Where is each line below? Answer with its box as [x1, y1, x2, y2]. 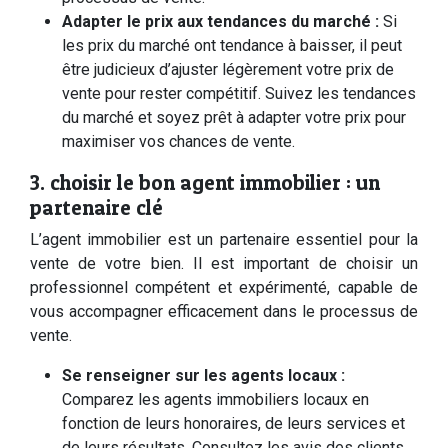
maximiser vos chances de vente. [62, 132, 295, 151]
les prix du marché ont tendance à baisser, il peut [62, 36, 402, 55]
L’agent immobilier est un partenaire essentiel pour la [30, 230, 418, 249]
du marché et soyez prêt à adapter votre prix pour [62, 108, 406, 127]
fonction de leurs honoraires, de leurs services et [62, 414, 405, 433]
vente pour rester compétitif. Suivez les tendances [62, 84, 416, 103]
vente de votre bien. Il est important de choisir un [30, 254, 418, 273]
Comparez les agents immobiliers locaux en [62, 390, 369, 409]
